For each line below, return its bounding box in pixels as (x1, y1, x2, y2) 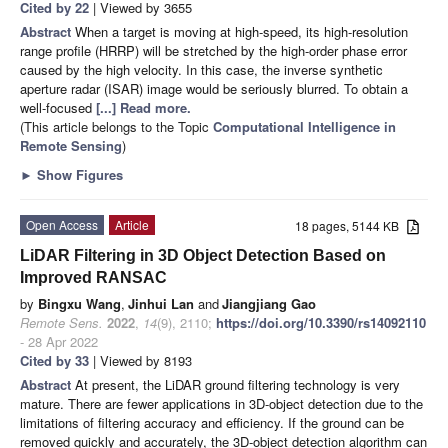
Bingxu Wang (38, 293, 121, 313)
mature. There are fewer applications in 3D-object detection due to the (20, 393, 423, 413)
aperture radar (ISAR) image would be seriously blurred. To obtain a (20, 78, 408, 98)
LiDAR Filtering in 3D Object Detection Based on (20, 246, 386, 264)
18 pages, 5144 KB (295, 216, 408, 234)
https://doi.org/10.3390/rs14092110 (216, 312, 426, 332)
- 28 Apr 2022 (20, 331, 98, 351)
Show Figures (33, 164, 123, 184)
